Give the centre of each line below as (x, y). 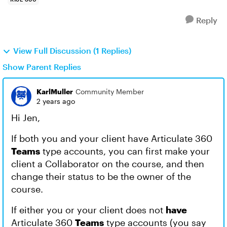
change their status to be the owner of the (101, 176)
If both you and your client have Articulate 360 (112, 138)
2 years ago (56, 101)
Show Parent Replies (42, 67)
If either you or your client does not (88, 210)
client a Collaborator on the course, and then (108, 164)
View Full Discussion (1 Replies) (72, 50)
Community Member (110, 91)
